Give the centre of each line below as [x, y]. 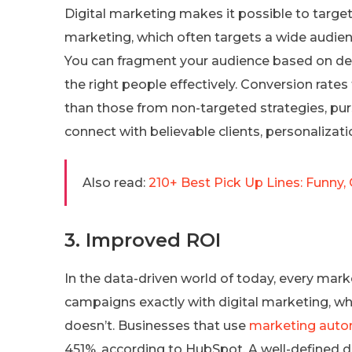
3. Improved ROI [143, 240]
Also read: [114, 182]
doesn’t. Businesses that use [157, 325]
